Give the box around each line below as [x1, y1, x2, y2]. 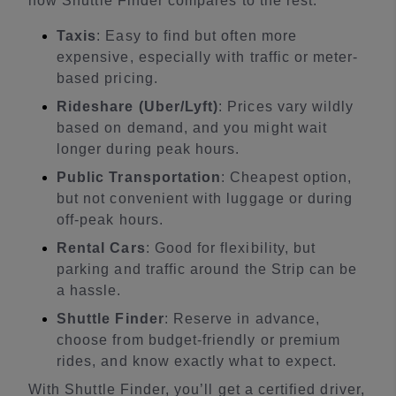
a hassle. [57, 283, 122, 298]
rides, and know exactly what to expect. [57, 354, 338, 369]
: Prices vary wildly [218, 99, 354, 114]
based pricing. [57, 71, 158, 86]
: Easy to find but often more [96, 28, 297, 43]
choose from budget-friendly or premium [57, 332, 341, 347]
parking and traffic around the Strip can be [57, 262, 358, 277]
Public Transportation [57, 170, 222, 185]
